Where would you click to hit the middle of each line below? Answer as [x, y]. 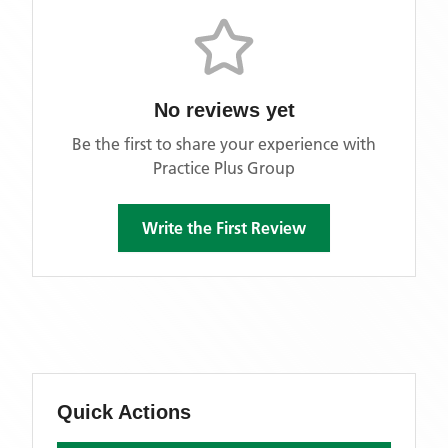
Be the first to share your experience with [224, 144]
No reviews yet [224, 110]
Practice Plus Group [224, 168]
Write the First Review [224, 228]
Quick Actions [124, 412]
